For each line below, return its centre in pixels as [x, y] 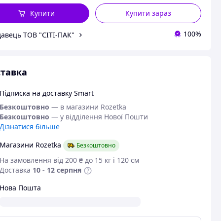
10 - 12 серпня [57, 170]
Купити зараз [148, 13]
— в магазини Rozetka [89, 107]
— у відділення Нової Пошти [99, 117]
